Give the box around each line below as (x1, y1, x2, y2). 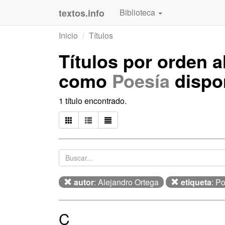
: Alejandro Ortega (94, 176, 159, 188)
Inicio (59, 30, 78, 41)
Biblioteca (120, 7, 157, 18)
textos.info (59, 7, 104, 20)
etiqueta (181, 176, 211, 188)
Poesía (112, 67, 170, 93)
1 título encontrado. (59, 95, 127, 106)
